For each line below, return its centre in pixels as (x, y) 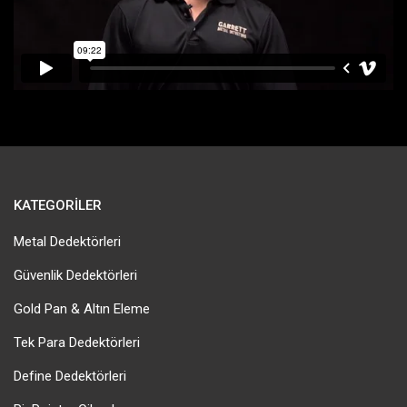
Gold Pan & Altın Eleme (82, 309)
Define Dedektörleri (70, 377)
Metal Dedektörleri (67, 242)
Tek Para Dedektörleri (77, 343)
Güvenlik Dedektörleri (75, 276)
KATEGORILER (58, 206)
